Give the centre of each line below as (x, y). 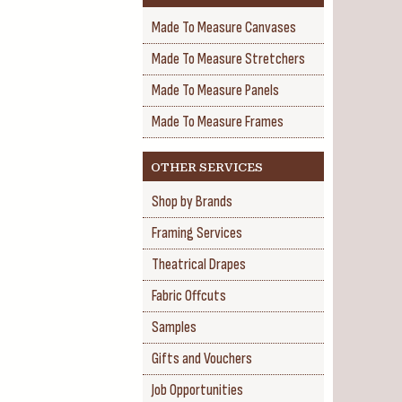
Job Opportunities (197, 390)
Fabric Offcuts (189, 296)
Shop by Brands (192, 202)
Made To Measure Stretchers (228, 59)
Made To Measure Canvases (224, 28)
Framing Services (197, 233)
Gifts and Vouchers (202, 359)
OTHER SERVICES (207, 167)
